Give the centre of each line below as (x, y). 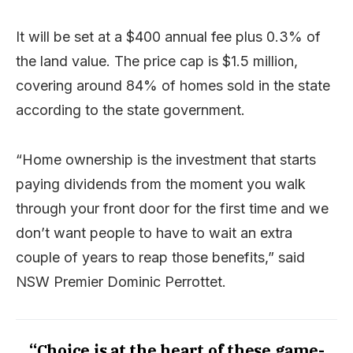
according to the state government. (130, 110)
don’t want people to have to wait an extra (154, 232)
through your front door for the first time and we (172, 208)
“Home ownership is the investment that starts (166, 159)
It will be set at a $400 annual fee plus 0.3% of (168, 36)
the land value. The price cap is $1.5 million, (157, 61)
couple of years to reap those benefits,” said (160, 257)
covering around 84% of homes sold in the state (173, 85)
